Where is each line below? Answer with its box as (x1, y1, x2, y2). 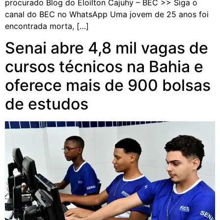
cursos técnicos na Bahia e (5, 57, 203, 77)
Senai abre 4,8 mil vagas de (5, 38, 208, 58)
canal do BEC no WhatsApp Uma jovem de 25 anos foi (5, 9, 209, 19)
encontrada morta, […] (5, 21, 89, 31)
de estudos (5, 94, 88, 114)
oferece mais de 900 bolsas (5, 76, 211, 95)
